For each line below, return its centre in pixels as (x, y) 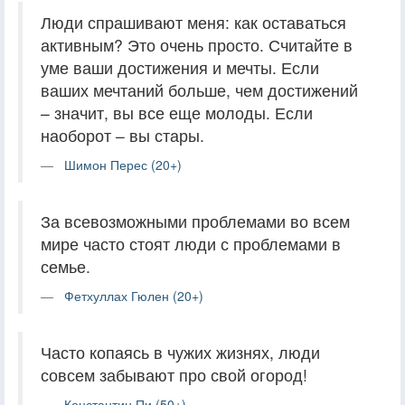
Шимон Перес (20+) (123, 164)
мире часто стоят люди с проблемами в (191, 243)
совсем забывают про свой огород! (174, 374)
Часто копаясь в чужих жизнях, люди (180, 352)
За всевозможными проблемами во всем (195, 221)
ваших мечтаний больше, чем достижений (199, 89)
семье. (66, 266)
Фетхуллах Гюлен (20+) (134, 295)
